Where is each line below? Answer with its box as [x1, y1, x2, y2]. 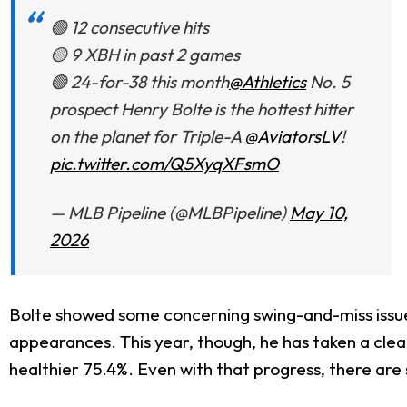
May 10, [290, 201, 348, 223]
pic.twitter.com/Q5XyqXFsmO [50, 153, 279, 174]
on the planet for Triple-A [50, 125, 244, 147]
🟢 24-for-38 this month [50, 71, 229, 93]
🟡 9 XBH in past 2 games [50, 44, 240, 65]
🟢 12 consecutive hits [50, 16, 209, 38]
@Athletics [229, 71, 306, 93]
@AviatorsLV [244, 125, 341, 147]
